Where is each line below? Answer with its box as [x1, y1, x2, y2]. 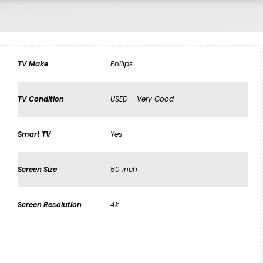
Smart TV [17, 129, 51, 140]
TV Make [17, 59, 48, 69]
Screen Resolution [17, 200, 82, 210]
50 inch [110, 164, 137, 175]
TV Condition [17, 94, 64, 104]
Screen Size [17, 164, 57, 175]
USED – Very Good [110, 94, 174, 104]
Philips [110, 59, 133, 69]
